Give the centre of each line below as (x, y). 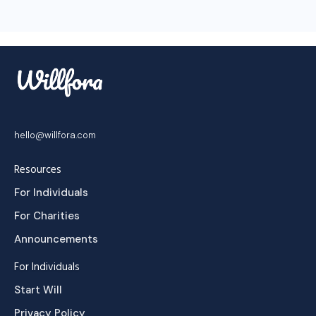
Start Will (38, 290)
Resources (38, 170)
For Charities (47, 216)
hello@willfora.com (55, 135)
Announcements (56, 239)
